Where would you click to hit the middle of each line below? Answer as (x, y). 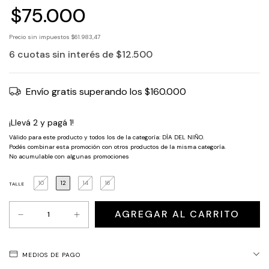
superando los (112, 91)
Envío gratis (53, 91)
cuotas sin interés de (67, 54)
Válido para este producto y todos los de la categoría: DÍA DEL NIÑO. (107, 137)
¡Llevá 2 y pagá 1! (41, 122)
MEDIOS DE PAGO (51, 255)
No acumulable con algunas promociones (69, 156)
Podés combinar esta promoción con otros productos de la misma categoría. (117, 147)
